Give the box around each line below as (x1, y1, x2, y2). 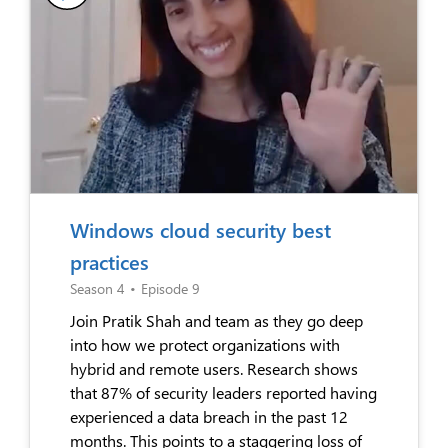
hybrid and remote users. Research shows (70, 357, 358, 379)
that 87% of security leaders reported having (70, 381, 377, 403)
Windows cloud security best (70, 215, 331, 243)
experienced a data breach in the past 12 (70, 405, 348, 427)
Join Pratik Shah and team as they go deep (70, 309, 363, 331)
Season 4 (70, 278, 125, 298)
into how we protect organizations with (70, 333, 340, 355)
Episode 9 (141, 278, 200, 298)
